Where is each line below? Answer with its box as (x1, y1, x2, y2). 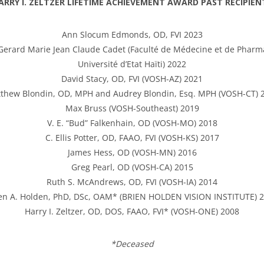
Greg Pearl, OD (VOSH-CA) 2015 (71, 161, 193, 173)
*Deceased (110, 238, 154, 249)
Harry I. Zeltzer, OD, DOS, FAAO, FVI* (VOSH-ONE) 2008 (25, 206, 239, 217)
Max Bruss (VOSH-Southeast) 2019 (65, 103, 199, 114)
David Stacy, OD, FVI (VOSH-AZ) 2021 (61, 73, 203, 84)
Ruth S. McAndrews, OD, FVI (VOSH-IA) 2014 (47, 176, 217, 187)
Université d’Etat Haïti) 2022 (78, 58, 186, 70)
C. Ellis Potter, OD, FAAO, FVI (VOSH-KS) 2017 (45, 132, 219, 143)
